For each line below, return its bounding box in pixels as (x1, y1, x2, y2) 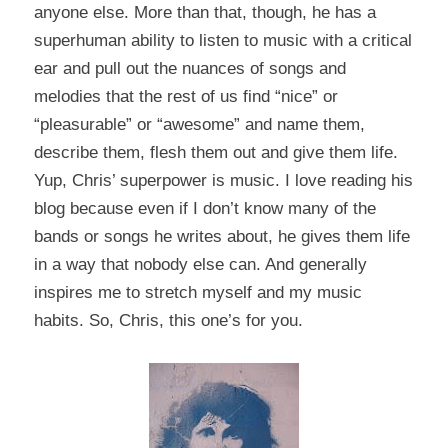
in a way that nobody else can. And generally (33, 255, 367, 275)
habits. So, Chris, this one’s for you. (33, 311, 303, 331)
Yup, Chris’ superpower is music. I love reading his (33, 171, 413, 191)
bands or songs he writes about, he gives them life (33, 227, 410, 247)
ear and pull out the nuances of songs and (33, 59, 346, 79)
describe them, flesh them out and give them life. (33, 143, 398, 163)
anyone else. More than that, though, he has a (33, 3, 376, 23)
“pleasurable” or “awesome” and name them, (33, 115, 365, 135)
